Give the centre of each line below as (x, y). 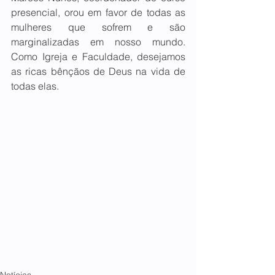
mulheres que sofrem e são (98, 27)
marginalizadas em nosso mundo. (98, 42)
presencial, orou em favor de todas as (98, 12)
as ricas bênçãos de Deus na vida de (98, 71)
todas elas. (35, 86)
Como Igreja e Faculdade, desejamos (98, 56)
